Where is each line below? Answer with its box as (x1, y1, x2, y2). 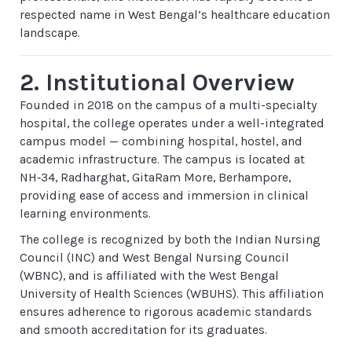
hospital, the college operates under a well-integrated (20, 116, 324, 130)
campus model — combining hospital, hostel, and (20, 134, 302, 148)
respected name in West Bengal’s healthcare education (20, 8, 330, 22)
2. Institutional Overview (20, 68, 295, 97)
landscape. (20, 26, 80, 40)
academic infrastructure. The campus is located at (20, 152, 305, 167)
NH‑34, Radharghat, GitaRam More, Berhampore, (20, 170, 291, 185)
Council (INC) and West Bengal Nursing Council (20, 251, 289, 265)
